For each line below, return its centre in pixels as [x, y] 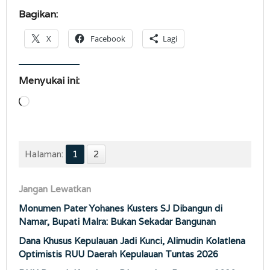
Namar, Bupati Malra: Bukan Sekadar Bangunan [117, 221]
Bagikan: [38, 14]
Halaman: [44, 154]
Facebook [108, 38]
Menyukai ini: [49, 80]
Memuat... [49, 102]
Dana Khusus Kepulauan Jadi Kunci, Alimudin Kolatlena [132, 240]
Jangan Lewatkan [55, 189]
